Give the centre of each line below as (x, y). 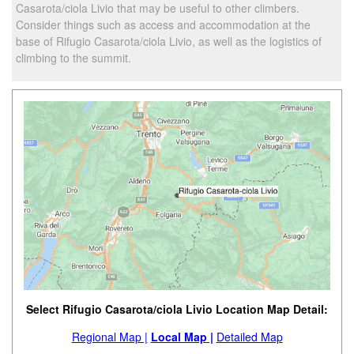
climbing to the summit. (74, 57)
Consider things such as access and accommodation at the (164, 24)
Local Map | (182, 337)
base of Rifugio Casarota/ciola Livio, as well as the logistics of (169, 41)
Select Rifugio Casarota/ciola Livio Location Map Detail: (177, 309)
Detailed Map (249, 337)
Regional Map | (109, 337)
